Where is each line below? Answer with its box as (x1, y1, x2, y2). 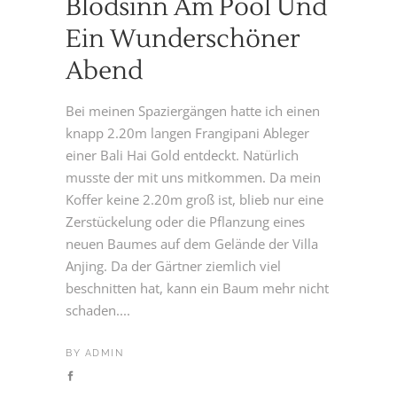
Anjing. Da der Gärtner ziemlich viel (66, 257, 281, 276)
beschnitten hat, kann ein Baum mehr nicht (66, 279, 329, 298)
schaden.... (66, 301, 130, 320)
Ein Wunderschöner (66, 23, 300, 56)
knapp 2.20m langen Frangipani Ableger (66, 124, 309, 143)
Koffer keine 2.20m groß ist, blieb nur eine (66, 191, 323, 209)
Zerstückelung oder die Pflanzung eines (66, 213, 305, 231)
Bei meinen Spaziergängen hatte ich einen (66, 102, 320, 121)
